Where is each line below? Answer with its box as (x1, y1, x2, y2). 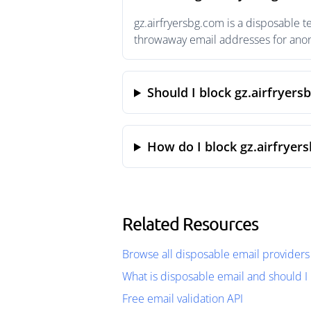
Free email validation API (122, 291, 243, 306)
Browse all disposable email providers (122, 246, 310, 262)
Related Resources (122, 213, 258, 234)
